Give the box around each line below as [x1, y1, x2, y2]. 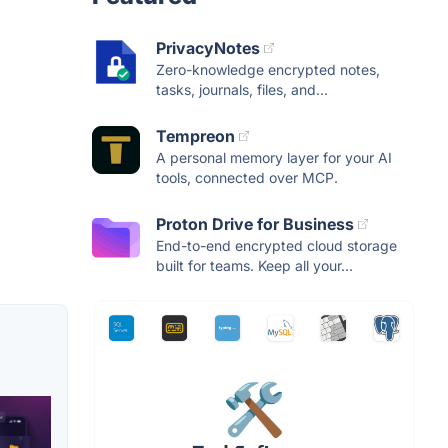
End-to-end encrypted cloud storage [156, 237, 397, 254]
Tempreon [156, 126, 235, 146]
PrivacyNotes [156, 38, 260, 58]
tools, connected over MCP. [156, 169, 338, 186]
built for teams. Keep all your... [156, 257, 353, 274]
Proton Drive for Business [156, 214, 354, 234]
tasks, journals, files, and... [156, 81, 328, 98]
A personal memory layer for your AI [156, 149, 392, 166]
